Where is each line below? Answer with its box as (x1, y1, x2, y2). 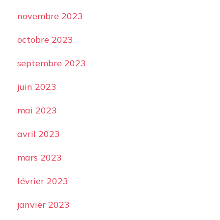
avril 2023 (17, 128, 60, 139)
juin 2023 (17, 81, 56, 92)
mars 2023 (17, 152, 62, 163)
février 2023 (17, 175, 68, 187)
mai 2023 (17, 105, 57, 116)
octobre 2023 (17, 34, 73, 45)
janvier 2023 (17, 199, 70, 210)
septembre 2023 (17, 57, 86, 69)
